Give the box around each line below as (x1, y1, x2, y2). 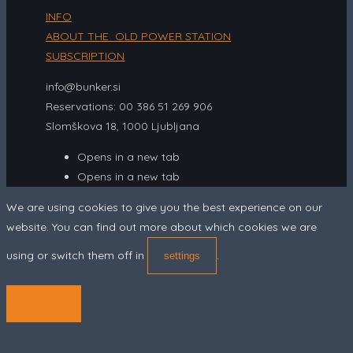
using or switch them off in (6, 248, 147, 263)
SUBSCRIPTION (46, 49, 124, 64)
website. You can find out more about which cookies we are (6, 220, 317, 235)
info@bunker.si (46, 80, 121, 95)
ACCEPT (23, 298, 65, 310)
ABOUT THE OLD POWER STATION (46, 29, 231, 44)
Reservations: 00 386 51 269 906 (46, 99, 212, 114)
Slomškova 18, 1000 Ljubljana (46, 119, 199, 134)
